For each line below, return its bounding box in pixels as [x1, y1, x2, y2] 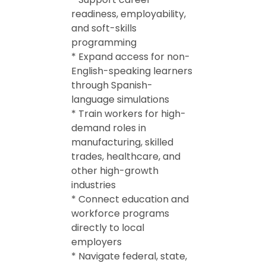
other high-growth [71, 164, 159, 178]
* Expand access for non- [71, 50, 190, 64]
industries [71, 178, 116, 192]
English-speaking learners [71, 64, 192, 78]
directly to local [71, 221, 144, 235]
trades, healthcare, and [71, 150, 180, 163]
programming [71, 36, 137, 49]
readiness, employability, [71, 7, 186, 21]
